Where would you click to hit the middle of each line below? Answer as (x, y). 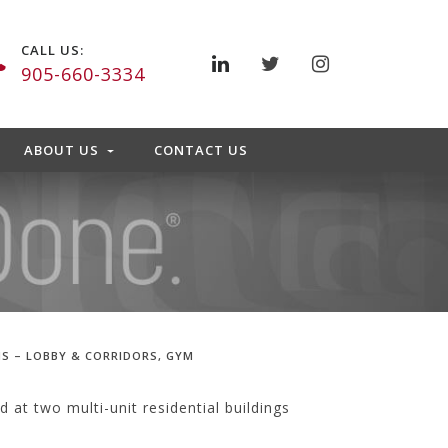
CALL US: (52, 50)
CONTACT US (201, 150)
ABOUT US (63, 150)
